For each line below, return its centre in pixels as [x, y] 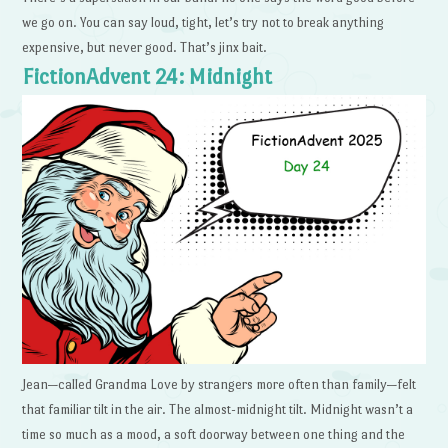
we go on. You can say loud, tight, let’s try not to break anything [203, 22]
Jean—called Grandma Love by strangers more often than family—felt [219, 384]
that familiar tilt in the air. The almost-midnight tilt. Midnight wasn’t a [218, 409]
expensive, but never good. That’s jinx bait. [145, 47]
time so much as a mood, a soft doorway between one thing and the [214, 434]
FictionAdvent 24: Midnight [147, 77]
